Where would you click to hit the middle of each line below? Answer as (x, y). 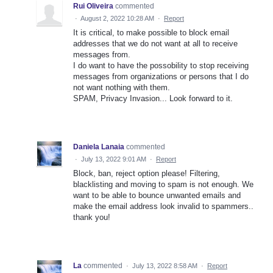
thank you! (92, 218)
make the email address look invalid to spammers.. (163, 207)
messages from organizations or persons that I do (161, 77)
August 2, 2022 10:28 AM (117, 19)
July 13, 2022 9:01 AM (114, 159)
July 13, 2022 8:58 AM (165, 266)
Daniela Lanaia (99, 147)
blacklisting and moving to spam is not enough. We (163, 185)
